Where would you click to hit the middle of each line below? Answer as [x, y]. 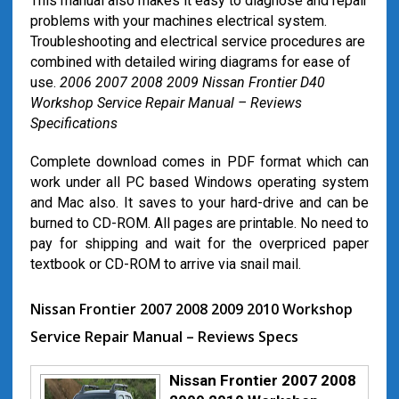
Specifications [73, 123]
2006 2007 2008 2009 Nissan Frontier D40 [192, 82]
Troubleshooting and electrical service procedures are [197, 41]
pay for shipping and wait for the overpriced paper [199, 244]
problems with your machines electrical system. [178, 21]
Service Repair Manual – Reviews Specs [164, 337]
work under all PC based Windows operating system [199, 182]
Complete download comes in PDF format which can [199, 162]
